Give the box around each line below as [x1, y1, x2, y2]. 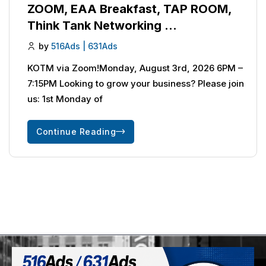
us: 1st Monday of [27, 93, 103, 104]
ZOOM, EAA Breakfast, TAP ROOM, [27, 2, 232, 17]
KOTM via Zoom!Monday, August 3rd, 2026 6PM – [27, 62, 243, 74]
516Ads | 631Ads [51, 41, 118, 52]
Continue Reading [36, 126, 116, 137]
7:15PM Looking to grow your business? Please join [27, 77, 244, 89]
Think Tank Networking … [27, 18, 177, 33]
